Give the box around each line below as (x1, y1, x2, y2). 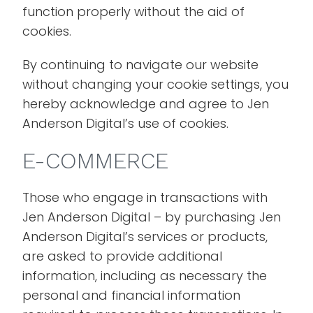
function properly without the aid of (22, 3, 245, 20)
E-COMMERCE (22, 147, 169, 174)
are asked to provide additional (22, 247, 223, 265)
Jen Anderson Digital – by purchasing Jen (22, 208, 282, 226)
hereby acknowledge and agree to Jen (22, 95, 270, 112)
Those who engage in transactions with (22, 189, 268, 206)
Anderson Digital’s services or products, (22, 228, 268, 245)
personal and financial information (22, 286, 241, 304)
